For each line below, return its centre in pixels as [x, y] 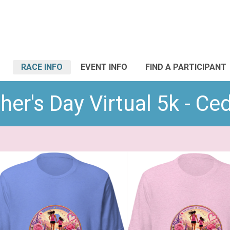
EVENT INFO [104, 67]
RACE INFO [42, 67]
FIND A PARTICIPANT [186, 67]
